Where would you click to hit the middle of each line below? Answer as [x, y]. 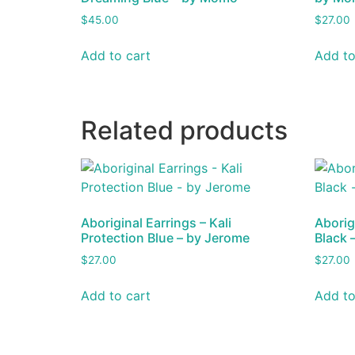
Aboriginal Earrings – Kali [156, 223]
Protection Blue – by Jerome [165, 238]
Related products [184, 131]
